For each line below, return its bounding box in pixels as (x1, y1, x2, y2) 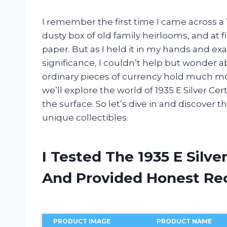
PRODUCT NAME (157, 217, 212, 225)
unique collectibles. (42, 112, 128, 123)
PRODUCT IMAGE (53, 217, 110, 225)
